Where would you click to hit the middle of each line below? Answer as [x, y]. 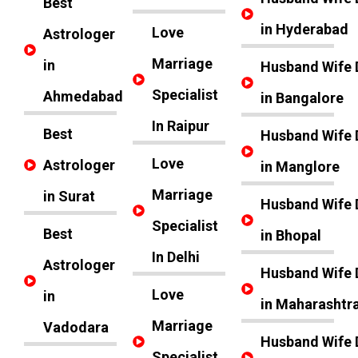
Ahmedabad [83, 96]
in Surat [69, 196]
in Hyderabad [304, 29]
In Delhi [175, 257]
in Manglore [300, 167]
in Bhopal [290, 235]
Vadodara [76, 327]
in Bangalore [302, 98]
